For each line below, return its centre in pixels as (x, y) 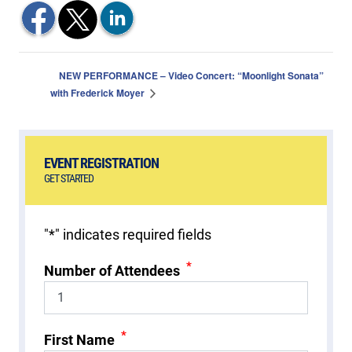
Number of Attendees (112, 270)
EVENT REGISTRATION (101, 163)
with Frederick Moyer (99, 93)
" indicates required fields (133, 234)
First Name (79, 339)
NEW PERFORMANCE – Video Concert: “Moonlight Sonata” (191, 76)
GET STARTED (69, 178)
